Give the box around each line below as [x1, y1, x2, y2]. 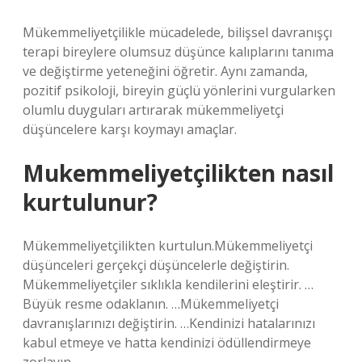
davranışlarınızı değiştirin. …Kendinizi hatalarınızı [23, 314, 315, 332]
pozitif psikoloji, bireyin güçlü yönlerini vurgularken [23, 82, 335, 99]
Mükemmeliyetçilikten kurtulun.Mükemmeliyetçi [23, 237, 313, 255]
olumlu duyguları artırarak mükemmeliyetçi [23, 101, 284, 119]
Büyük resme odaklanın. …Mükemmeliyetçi [23, 295, 279, 313]
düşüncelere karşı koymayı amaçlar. [23, 120, 237, 138]
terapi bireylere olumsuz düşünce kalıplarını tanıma [23, 43, 334, 61]
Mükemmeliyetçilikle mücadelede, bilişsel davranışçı [23, 23, 332, 41]
